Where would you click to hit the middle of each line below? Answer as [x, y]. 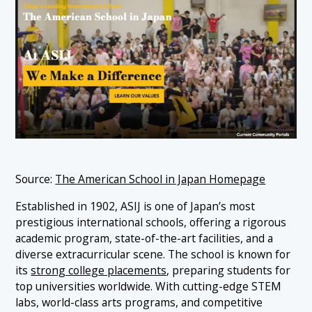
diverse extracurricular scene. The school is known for [153, 254]
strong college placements [99, 270]
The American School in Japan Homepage [161, 179]
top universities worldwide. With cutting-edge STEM [149, 286]
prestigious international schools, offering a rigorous [151, 222]
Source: [36, 179]
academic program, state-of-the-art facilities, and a [145, 238]
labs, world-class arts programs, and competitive [139, 302]
